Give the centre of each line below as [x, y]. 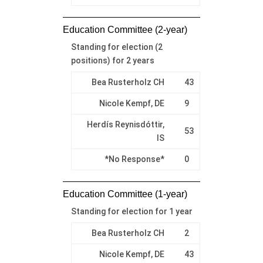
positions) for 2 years [112, 60]
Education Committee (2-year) [125, 29]
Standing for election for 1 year [131, 211]
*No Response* [134, 159]
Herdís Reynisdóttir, [125, 124]
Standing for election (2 [117, 47]
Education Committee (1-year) [125, 194]
